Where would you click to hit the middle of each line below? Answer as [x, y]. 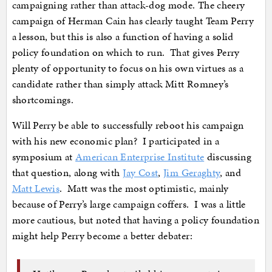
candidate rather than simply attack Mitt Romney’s [120, 84]
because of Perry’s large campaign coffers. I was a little [129, 204]
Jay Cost [140, 173]
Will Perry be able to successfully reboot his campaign [128, 125]
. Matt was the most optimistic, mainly [144, 189]
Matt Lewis [36, 189]
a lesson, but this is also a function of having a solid [123, 37]
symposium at [44, 157]
